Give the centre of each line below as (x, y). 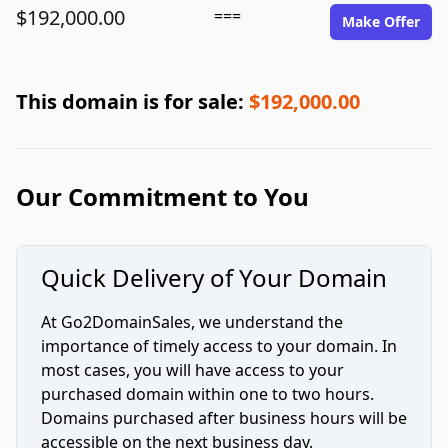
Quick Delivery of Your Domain (214, 277)
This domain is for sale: (132, 101)
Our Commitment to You (162, 196)
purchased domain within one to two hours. (207, 394)
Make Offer (381, 21)
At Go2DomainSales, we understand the (192, 322)
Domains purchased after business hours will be (224, 418)
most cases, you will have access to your (192, 370)
